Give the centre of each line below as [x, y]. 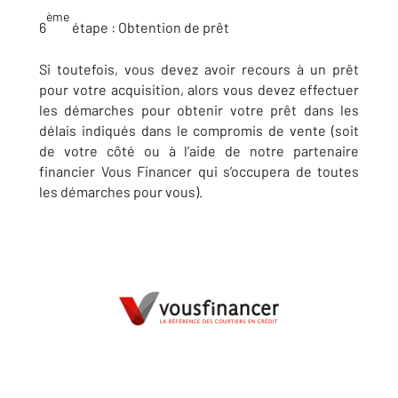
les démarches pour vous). [121, 191]
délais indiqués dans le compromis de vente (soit [199, 130]
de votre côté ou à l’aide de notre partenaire [199, 151]
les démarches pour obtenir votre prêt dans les [199, 110]
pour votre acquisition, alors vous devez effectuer [199, 89]
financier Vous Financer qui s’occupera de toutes [199, 171]
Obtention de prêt [172, 27]
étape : [92, 27]
